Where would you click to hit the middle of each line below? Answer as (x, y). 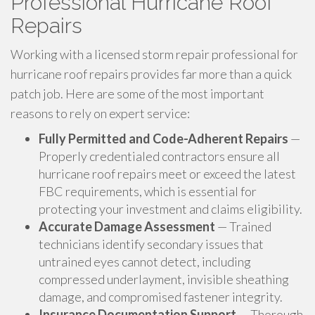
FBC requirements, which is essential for (148, 191)
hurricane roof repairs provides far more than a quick (151, 74)
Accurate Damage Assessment (127, 226)
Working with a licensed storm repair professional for (154, 54)
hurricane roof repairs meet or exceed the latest (167, 174)
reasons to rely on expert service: (100, 113)
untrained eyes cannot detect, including (145, 262)
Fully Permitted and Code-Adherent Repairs (163, 139)
